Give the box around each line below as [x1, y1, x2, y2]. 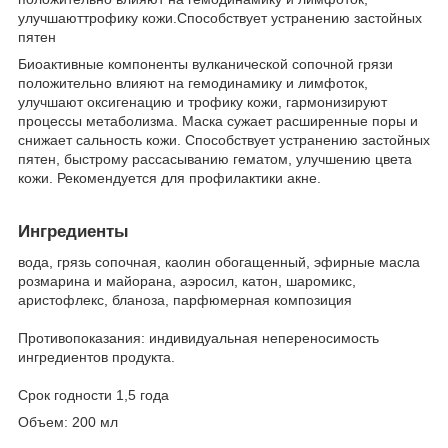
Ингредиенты [18, 221, 129, 241]
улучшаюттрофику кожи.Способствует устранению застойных [18, 9, 422, 26]
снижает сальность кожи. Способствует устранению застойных [18, 131, 430, 148]
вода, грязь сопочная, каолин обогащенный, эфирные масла [18, 253, 420, 270]
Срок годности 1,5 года [18, 386, 169, 403]
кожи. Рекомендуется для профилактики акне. [18, 169, 321, 186]
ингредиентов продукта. [18, 348, 175, 365]
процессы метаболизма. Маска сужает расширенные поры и [18, 112, 418, 129]
